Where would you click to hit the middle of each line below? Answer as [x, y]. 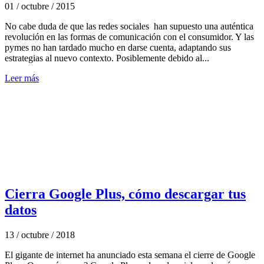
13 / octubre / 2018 [40, 235]
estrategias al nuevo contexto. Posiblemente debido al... [107, 58]
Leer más [22, 78]
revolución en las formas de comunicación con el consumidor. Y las [129, 37]
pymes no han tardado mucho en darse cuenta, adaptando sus [118, 47]
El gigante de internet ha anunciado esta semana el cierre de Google [130, 255]
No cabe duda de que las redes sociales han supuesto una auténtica [129, 26]
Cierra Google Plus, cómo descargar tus [125, 194]
